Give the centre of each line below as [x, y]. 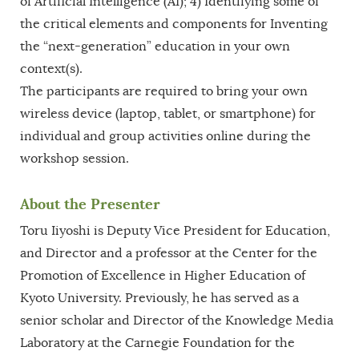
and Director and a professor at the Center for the [169, 253]
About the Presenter [90, 204]
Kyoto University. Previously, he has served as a [159, 298]
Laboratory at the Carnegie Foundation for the [157, 343]
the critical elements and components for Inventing [174, 24]
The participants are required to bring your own [164, 91]
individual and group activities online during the [165, 136]
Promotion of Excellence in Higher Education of [163, 275]
